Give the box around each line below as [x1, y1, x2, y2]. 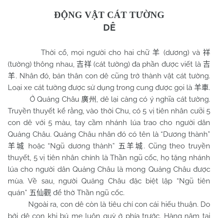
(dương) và [161, 48, 203, 57]
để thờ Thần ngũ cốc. [51, 188, 125, 198]
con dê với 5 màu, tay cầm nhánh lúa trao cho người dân [8, 118, 210, 127]
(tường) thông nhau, [8, 60, 77, 69]
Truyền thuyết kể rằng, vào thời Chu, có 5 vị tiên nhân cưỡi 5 [8, 107, 210, 116]
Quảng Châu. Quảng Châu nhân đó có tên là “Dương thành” [8, 130, 210, 139]
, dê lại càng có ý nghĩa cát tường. [96, 95, 211, 104]
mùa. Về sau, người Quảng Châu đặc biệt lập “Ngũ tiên [8, 177, 210, 186]
